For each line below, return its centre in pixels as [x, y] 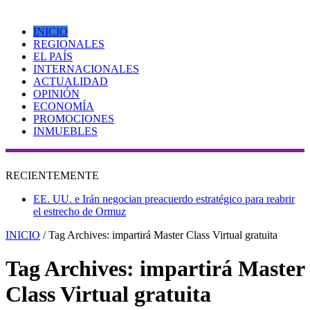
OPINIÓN [56, 93]
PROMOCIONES [74, 118]
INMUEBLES [65, 131]
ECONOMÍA [64, 106]
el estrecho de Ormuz [80, 211]
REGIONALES [69, 44]
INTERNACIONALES [86, 69]
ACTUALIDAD [71, 81]
